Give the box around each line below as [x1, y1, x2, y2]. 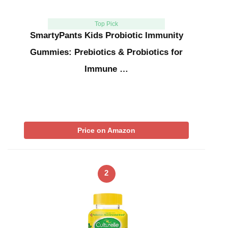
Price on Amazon [77, 126, 135, 135]
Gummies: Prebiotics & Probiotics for [30, 47, 183, 58]
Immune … [84, 64, 128, 74]
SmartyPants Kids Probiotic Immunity [30, 31, 183, 41]
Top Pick [94, 20, 118, 28]
